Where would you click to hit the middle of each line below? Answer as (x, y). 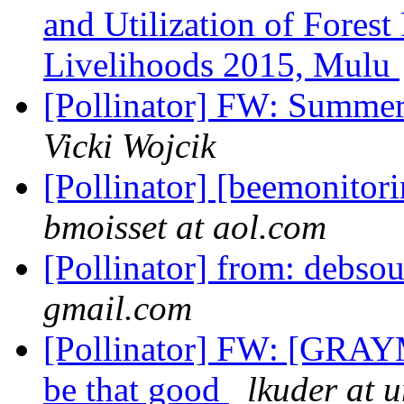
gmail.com (118, 308)
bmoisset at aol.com (185, 227)
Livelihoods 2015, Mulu (221, 65)
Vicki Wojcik (129, 146)
